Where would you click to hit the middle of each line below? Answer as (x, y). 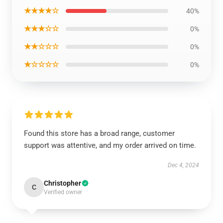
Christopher (62, 183)
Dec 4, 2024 (183, 165)
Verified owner (63, 192)
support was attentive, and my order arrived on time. (110, 145)
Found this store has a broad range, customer (99, 133)
